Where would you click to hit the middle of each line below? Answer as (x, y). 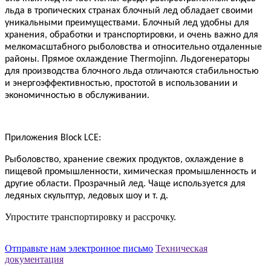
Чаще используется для (197, 184)
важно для (236, 35)
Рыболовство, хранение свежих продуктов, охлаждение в (124, 160)
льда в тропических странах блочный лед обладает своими (129, 11)
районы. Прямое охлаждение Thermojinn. (91, 60)
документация (34, 260)
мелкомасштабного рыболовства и (77, 47)
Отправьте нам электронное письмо (79, 249)
